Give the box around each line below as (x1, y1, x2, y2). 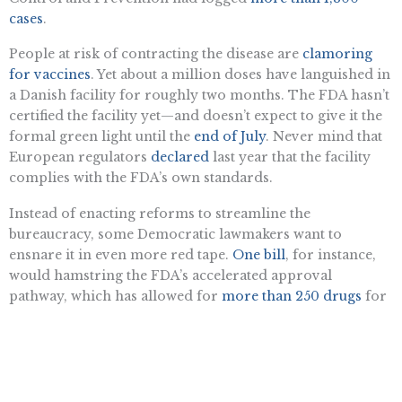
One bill (232, 247, 285, 264)
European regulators (9, 149, 151, 166)
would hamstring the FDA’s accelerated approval (9, 267, 332, 284)
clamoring (302, 46, 372, 63)
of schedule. (9, 329, 89, 346)
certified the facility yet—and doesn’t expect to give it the (9, 108, 382, 125)
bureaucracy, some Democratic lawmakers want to (9, 226, 342, 243)
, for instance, (285, 247, 376, 264)
